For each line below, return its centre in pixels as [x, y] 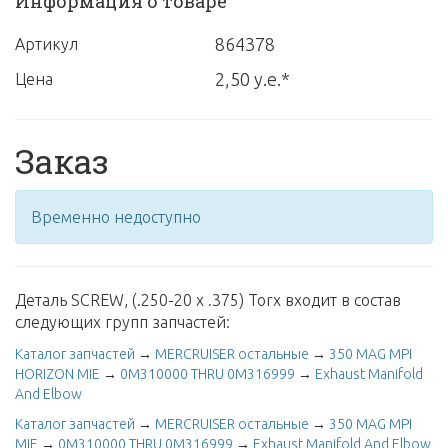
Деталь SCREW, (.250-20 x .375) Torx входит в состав [208, 300]
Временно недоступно [116, 217]
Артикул [46, 44]
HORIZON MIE [57, 374]
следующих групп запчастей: [122, 322]
